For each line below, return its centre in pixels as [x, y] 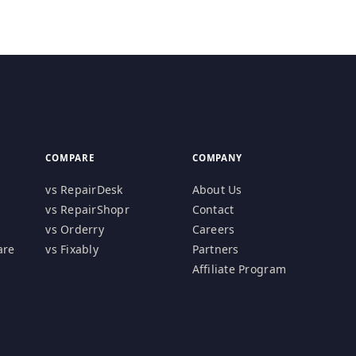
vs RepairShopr [87, 210]
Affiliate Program [239, 269]
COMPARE [70, 158]
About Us [217, 190]
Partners [215, 250]
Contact [213, 210]
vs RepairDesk [84, 190]
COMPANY [217, 158]
